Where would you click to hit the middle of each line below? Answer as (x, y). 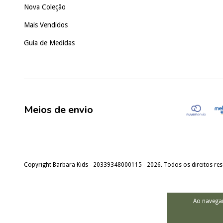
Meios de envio (58, 110)
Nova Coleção (45, 7)
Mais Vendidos (46, 25)
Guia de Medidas (49, 43)
